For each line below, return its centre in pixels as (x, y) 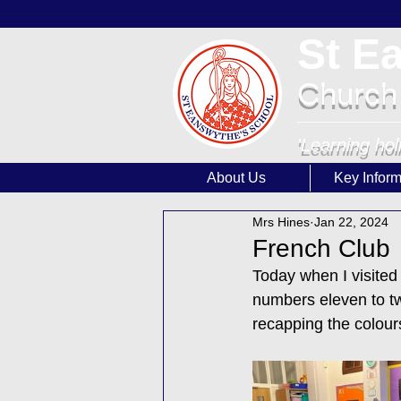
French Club (321, 248)
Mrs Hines (281, 222)
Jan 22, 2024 (351, 222)
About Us (236, 178)
